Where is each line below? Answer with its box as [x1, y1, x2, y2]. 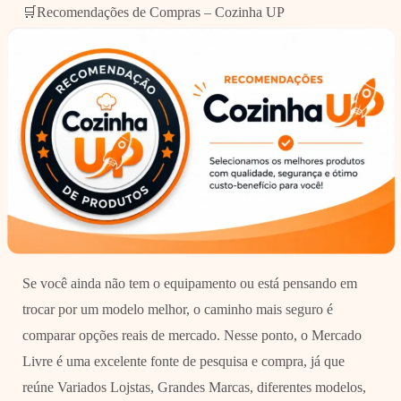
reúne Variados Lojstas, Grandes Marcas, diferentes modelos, [21, 379, 366, 395]
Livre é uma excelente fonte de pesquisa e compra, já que [21, 353, 345, 369]
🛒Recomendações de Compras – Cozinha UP [21, 4, 285, 21]
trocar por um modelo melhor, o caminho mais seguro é [21, 301, 333, 317]
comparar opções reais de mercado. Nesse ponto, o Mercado [21, 327, 362, 343]
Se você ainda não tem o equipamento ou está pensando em [21, 275, 357, 291]
